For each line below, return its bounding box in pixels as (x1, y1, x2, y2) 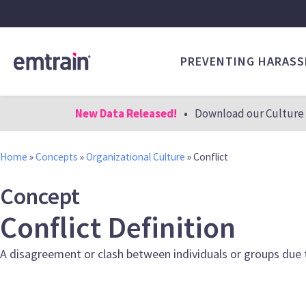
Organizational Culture (86, 150, 185, 163)
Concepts (36, 150, 78, 163)
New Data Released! (74, 105, 177, 121)
